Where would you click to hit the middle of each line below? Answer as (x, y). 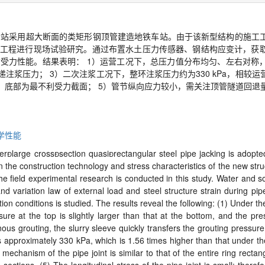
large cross (33, 153)
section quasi (84, 153)
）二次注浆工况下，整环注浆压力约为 (125, 74)
